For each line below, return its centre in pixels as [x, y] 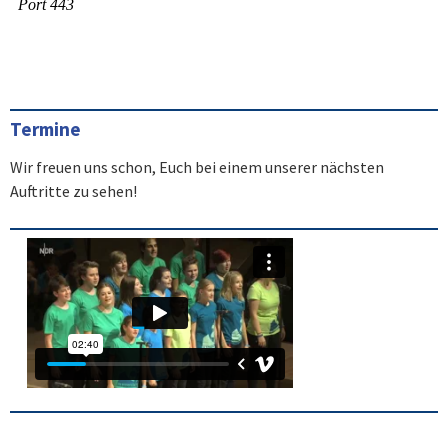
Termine [45, 129]
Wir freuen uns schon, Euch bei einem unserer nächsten [197, 167]
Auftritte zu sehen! [73, 191]
